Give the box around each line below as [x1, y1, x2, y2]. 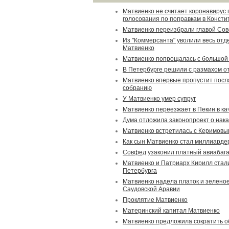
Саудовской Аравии [123, 186, 180, 193]
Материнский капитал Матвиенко [123, 207, 220, 214]
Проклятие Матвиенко [123, 196, 188, 203]
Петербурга [123, 167, 157, 174]
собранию [123, 84, 152, 91]
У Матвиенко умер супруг [123, 95, 196, 102]
